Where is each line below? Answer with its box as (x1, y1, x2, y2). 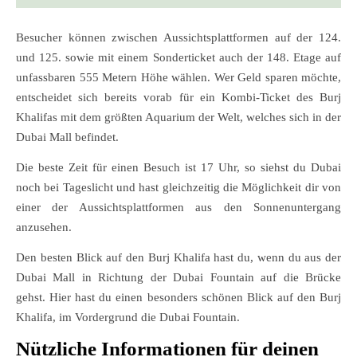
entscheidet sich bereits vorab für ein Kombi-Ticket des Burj (16, 90, 341, 104)
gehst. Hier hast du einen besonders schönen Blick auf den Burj (16, 290, 341, 304)
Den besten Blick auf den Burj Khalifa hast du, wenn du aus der (16, 250, 341, 264)
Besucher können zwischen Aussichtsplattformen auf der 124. (16, 30, 341, 44)
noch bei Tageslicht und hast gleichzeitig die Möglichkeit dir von (16, 180, 341, 194)
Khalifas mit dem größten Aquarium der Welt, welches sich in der (16, 110, 341, 124)
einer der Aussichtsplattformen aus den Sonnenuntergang (16, 200, 341, 214)
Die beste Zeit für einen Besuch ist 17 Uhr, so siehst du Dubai (16, 160, 341, 174)
